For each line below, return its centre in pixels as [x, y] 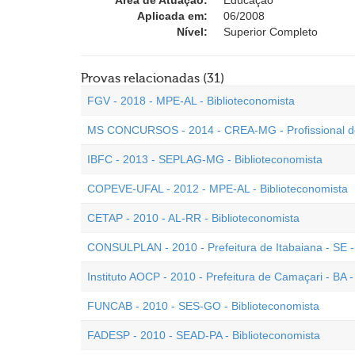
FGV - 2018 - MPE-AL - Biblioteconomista [191, 101]
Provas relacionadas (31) [153, 78]
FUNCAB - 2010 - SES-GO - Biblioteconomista [203, 306]
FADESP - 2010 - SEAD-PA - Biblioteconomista [204, 335]
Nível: [192, 32]
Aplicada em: [172, 16]
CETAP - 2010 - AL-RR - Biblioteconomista [193, 218]
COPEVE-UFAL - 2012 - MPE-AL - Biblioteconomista [218, 189]
